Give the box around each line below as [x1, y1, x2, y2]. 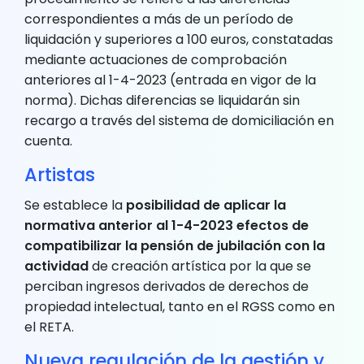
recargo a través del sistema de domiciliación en [24, 110, 334, 130]
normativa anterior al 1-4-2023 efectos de [24, 215, 309, 235]
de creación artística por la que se [89, 256, 311, 275]
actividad [24, 256, 89, 275]
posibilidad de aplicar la [123, 195, 286, 214]
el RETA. [24, 317, 74, 336]
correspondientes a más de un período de [24, 9, 293, 28]
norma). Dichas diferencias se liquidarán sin [24, 90, 300, 110]
